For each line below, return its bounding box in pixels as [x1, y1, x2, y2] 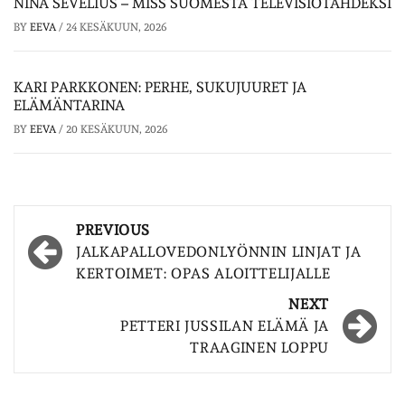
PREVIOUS [76, 221, 151, 239]
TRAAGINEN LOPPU [190, 338, 329, 356]
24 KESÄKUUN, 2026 [66, 20, 167, 33]
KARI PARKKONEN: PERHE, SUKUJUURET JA [14, 78, 306, 96]
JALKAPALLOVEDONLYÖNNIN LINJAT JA [76, 242, 362, 260]
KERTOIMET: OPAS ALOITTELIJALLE [76, 264, 331, 282]
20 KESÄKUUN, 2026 [66, 122, 168, 136]
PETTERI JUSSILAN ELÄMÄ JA [120, 316, 329, 334]
